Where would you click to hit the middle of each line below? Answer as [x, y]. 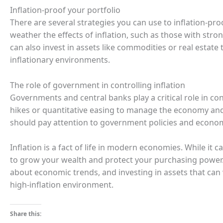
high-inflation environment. [62, 185]
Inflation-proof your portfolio [65, 10]
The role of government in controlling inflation [98, 85]
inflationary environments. [60, 59]
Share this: [26, 214]
